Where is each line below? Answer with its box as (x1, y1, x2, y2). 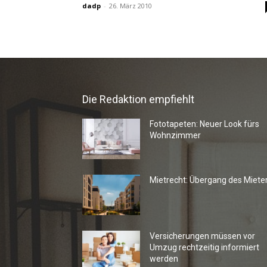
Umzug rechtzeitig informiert (150, 243, 260, 253)
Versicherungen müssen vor (150, 231, 256, 241)
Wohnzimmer (150, 131, 201, 140)
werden (150, 254, 179, 264)
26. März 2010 (109, 1, 152, 10)
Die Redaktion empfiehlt (82, 93, 194, 105)
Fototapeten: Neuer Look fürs (150, 119, 260, 129)
